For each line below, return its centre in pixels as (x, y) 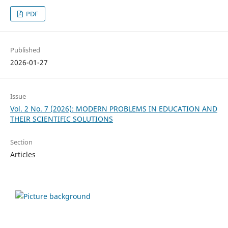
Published (25, 50)
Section (21, 142)
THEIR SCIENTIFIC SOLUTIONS (61, 119)
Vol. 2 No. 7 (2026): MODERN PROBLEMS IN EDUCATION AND (113, 108)
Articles (23, 154)
